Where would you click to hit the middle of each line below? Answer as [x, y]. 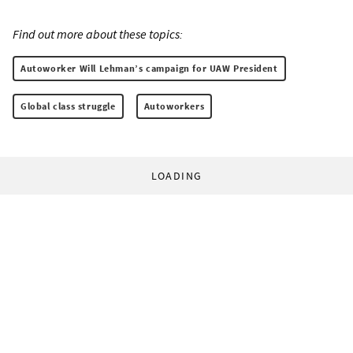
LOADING [176, 176]
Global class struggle [68, 106]
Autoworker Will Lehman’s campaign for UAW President [149, 69]
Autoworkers [174, 106]
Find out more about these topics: [98, 34]
